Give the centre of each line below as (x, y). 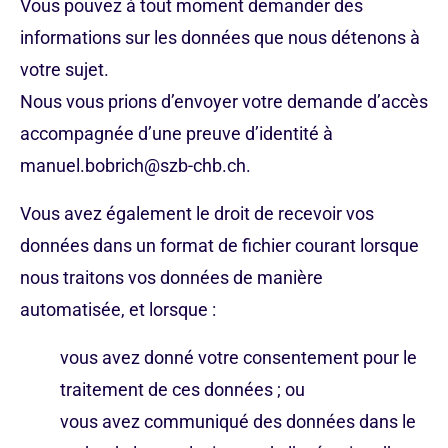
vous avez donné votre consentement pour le (238, 357)
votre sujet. (64, 69)
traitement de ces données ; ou (182, 389)
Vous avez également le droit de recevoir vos (197, 213)
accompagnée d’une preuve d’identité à (176, 133)
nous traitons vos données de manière (171, 277)
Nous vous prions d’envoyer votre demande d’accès (224, 101)
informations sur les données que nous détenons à (220, 37)
